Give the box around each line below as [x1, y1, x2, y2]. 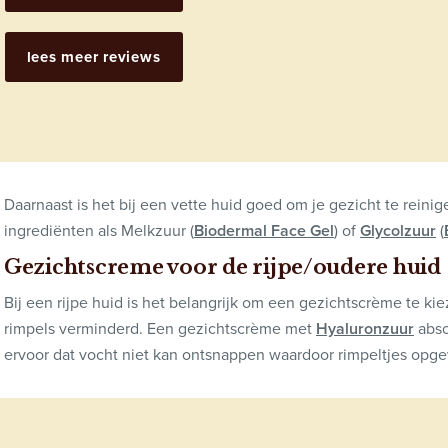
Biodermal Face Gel [194, 218, 334, 242]
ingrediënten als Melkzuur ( [4, 218, 194, 242]
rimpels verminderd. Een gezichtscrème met [4, 316, 316, 340]
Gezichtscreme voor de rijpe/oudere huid [4, 254, 441, 279]
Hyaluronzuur [316, 316, 414, 340]
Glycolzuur [360, 218, 436, 242]
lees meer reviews [26, 45, 161, 68]
